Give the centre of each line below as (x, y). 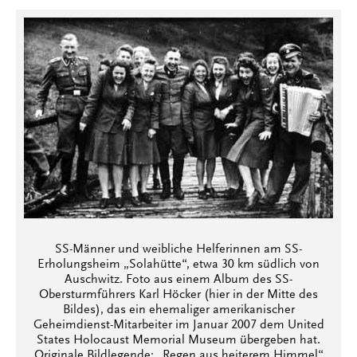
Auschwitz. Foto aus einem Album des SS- (178, 279)
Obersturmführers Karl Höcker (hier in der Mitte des (178, 294)
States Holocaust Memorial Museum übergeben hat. (178, 340)
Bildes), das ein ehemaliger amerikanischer (178, 310)
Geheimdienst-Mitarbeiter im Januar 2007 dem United (178, 325)
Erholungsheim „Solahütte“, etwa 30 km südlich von (178, 264)
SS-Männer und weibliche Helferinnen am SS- (178, 249)
